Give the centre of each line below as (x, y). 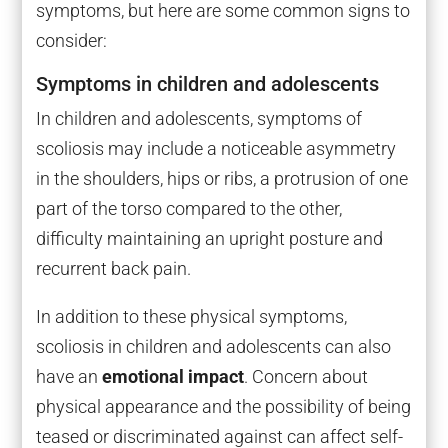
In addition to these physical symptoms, (191, 317)
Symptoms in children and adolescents (207, 84)
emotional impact (172, 377)
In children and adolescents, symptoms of (198, 119)
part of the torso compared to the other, (188, 209)
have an (68, 377)
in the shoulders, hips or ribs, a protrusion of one (221, 179)
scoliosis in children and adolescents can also (213, 347)
